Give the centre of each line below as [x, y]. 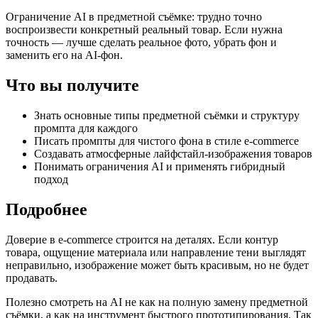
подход [51, 180]
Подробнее [46, 210]
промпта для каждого [86, 128]
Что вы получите [72, 86]
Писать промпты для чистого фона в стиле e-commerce [166, 141]
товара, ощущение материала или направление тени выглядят [156, 252]
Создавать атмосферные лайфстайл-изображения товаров [173, 154]
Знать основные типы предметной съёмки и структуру [167, 116]
